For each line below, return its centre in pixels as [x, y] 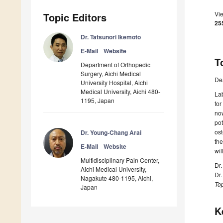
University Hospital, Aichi [114, 83]
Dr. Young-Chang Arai [111, 133]
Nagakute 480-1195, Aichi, [117, 178]
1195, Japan [98, 101]
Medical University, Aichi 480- [120, 92]
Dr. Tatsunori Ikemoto [111, 37]
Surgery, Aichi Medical [111, 74]
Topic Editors [75, 17]
